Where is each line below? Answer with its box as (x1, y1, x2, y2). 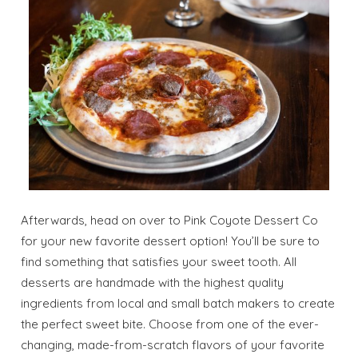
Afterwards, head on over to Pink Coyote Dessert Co (21, 212, 319, 228)
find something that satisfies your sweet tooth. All (21, 253, 297, 269)
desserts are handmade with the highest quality (21, 274, 284, 290)
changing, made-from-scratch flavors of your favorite (21, 336, 325, 352)
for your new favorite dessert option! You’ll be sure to (21, 233, 320, 249)
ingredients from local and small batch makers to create (21, 295, 336, 311)
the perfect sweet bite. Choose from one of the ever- (21, 316, 320, 332)
